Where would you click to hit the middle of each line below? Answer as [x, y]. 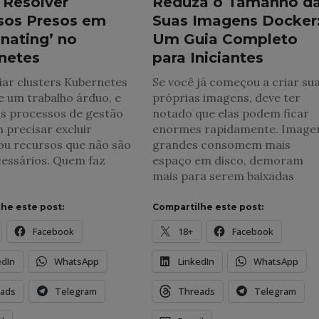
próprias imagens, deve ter [226, 97]
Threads [197, 291]
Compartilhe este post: [208, 206]
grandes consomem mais [221, 144]
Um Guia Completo [225, 39]
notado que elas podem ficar [231, 113]
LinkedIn [196, 261]
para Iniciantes [208, 57]
